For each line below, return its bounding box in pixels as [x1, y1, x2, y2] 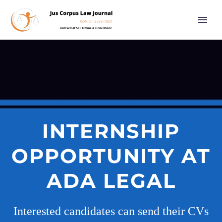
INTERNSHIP [42, 119, 180, 143]
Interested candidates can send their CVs [13, 205, 209, 218]
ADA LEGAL [46, 168, 176, 193]
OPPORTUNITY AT [11, 144, 211, 168]
